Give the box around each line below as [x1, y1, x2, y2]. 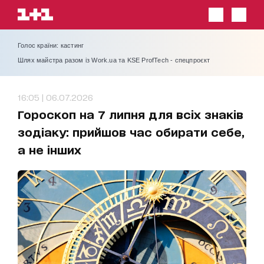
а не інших [18, 143, 81, 156]
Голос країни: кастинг [18, 42, 84, 49]
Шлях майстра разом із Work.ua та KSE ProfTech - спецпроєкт [18, 57, 210, 64]
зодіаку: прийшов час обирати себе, [18, 125, 245, 138]
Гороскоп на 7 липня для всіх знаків [18, 107, 243, 121]
